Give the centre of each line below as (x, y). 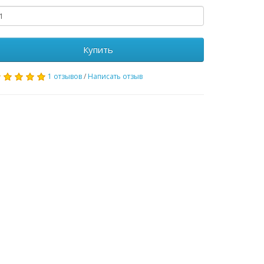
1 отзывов (65, 76)
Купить (98, 49)
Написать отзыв (115, 76)
